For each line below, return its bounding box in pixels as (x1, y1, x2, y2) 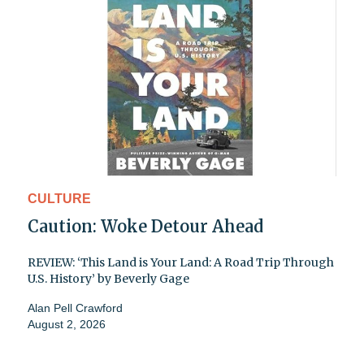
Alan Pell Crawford (28, 301, 123, 315)
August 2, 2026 (28, 318, 106, 331)
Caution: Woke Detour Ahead (28, 216, 263, 237)
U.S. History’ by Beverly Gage (28, 271, 189, 287)
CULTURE (28, 192, 91, 206)
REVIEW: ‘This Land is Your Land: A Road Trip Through (28, 255, 334, 271)
